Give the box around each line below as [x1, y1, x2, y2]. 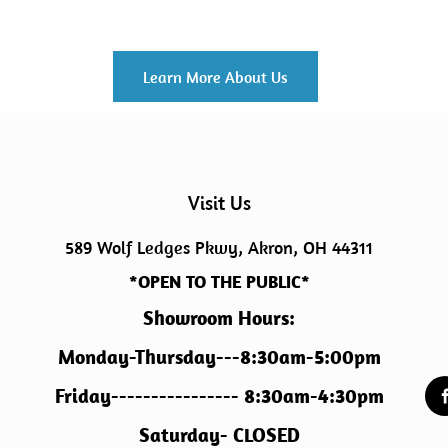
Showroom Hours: [143, 305, 295, 330]
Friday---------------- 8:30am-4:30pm [54, 383, 384, 408]
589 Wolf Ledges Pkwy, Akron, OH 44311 [65, 236, 373, 259]
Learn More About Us [143, 66, 288, 87]
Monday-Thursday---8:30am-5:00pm [57, 344, 381, 369]
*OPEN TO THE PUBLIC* [128, 270, 310, 293]
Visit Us [187, 190, 251, 215]
